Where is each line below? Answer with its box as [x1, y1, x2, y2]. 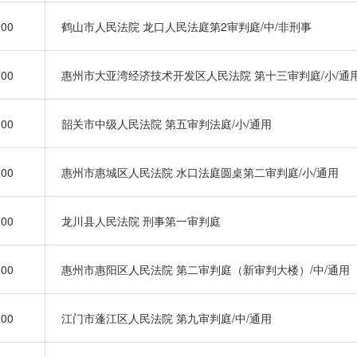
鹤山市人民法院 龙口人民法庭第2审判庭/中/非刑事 [61, 18, 312, 34]
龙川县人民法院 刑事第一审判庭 [61, 213, 221, 229]
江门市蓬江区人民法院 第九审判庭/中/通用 [61, 310, 272, 326]
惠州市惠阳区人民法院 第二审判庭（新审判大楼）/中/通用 [61, 261, 350, 277]
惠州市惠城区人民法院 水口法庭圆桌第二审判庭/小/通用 [61, 164, 339, 180]
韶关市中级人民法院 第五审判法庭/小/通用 [61, 116, 272, 131]
